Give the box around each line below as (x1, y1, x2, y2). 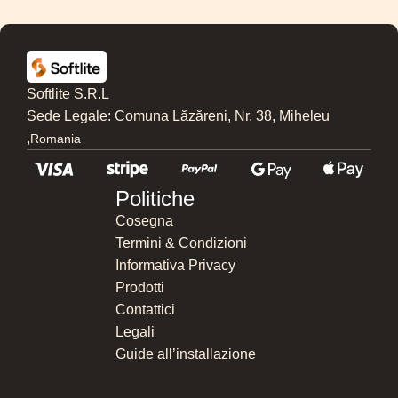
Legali (115, 324, 155, 340)
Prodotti (115, 280, 164, 296)
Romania (30, 131, 81, 146)
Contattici (115, 302, 175, 318)
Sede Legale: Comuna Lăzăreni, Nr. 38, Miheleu (27, 107, 330, 123)
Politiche (115, 187, 195, 211)
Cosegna (115, 213, 173, 229)
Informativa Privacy (115, 258, 235, 274)
